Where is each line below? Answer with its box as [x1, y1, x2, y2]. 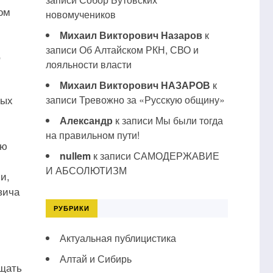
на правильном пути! [45, 128, 140, 142]
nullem [59, 149, 91, 163]
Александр [59, 113, 113, 127]
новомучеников [45, 7, 116, 21]
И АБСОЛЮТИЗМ [45, 163, 127, 177]
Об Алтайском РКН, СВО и [79, 43, 199, 57]
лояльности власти [45, 57, 132, 71]
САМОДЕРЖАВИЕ [133, 149, 219, 163]
